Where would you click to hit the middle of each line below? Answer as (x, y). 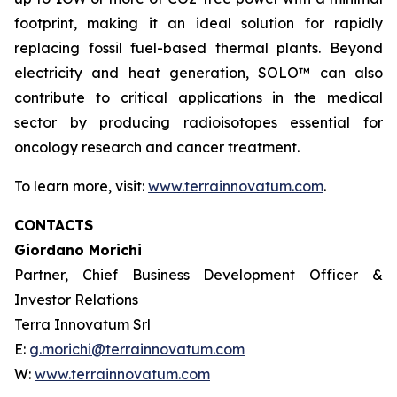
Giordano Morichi (78, 249)
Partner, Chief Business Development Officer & (198, 274)
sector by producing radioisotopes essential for (198, 122)
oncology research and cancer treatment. (157, 147)
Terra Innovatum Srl (82, 324)
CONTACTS (54, 225)
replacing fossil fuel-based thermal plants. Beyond (198, 47)
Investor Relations (76, 299)
